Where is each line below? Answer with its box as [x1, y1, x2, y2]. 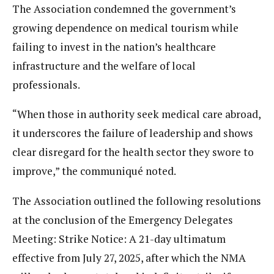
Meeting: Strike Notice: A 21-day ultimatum [12, 231, 226, 246]
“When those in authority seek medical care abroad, [12, 107, 261, 122]
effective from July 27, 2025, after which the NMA [12, 250, 246, 265]
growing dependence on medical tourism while [12, 20, 239, 35]
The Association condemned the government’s [12, 1, 236, 16]
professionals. [12, 77, 80, 92]
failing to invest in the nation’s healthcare [12, 39, 216, 54]
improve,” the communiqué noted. [12, 164, 176, 179]
